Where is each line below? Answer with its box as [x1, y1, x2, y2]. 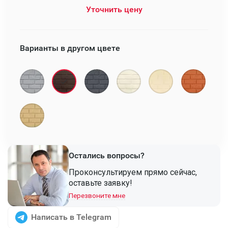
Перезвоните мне [69, 191, 125, 199]
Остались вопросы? [69, 151, 145, 160]
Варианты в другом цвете [20, 43, 120, 53]
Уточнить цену [85, 5, 142, 14]
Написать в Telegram [31, 212, 111, 222]
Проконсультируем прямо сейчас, [69, 167, 197, 177]
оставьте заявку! [69, 178, 132, 188]
